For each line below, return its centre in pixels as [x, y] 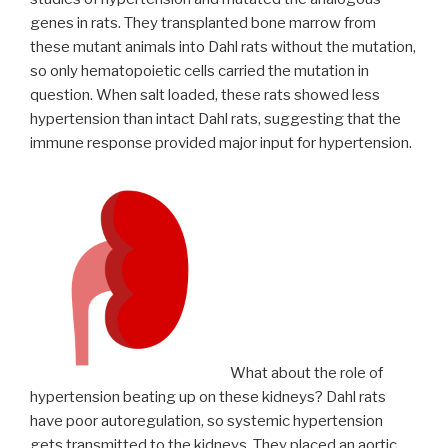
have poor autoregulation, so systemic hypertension [206, 420]
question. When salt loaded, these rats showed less [205, 95]
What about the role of [306, 372]
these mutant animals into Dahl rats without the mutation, [223, 47]
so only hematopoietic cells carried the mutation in [199, 71]
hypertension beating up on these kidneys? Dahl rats [208, 396]
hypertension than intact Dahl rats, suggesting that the [215, 119]
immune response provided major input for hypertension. [221, 143]
